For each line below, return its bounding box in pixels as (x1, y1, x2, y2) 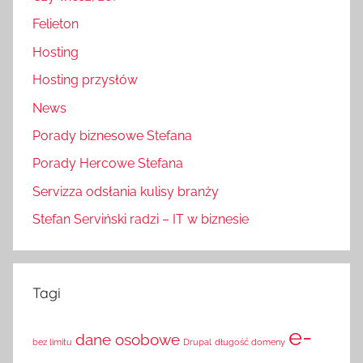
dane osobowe (75, 331, 180, 349)
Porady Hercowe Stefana (32, 156, 183, 172)
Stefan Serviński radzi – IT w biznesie (32, 211, 249, 228)
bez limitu (32, 337, 72, 348)
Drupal (183, 337, 211, 348)
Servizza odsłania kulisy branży (32, 183, 219, 199)
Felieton (32, 16, 79, 32)
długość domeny (215, 337, 285, 348)
